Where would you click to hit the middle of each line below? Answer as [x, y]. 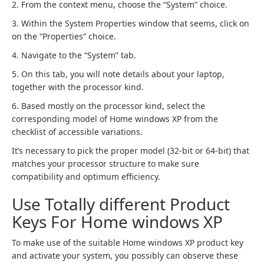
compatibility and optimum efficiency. [86, 176]
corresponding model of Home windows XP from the [115, 119]
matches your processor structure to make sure [105, 164]
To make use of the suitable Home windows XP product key [128, 242]
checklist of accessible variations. [77, 132]
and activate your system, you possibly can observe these [125, 255]
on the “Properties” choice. [64, 36]
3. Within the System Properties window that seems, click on [131, 23]
